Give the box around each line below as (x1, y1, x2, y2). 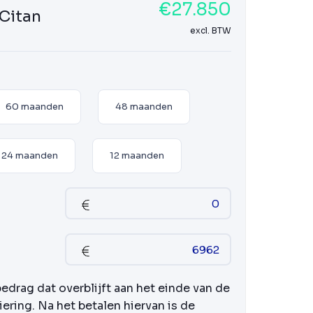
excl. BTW (190, 25, 231, 36)
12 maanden (110, 150, 164, 161)
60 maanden (6, 101, 64, 112)
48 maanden (115, 101, 173, 112)
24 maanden (1, 150, 58, 161)
